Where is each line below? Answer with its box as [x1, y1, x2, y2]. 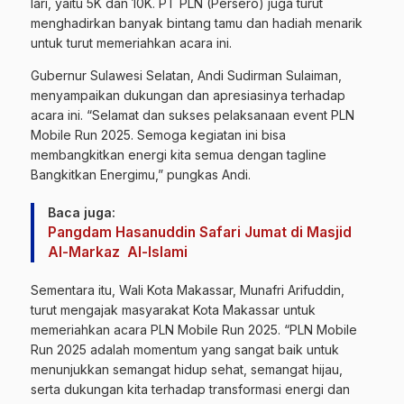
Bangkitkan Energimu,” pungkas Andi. [31, 166, 251, 182]
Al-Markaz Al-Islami [48, 243, 188, 261]
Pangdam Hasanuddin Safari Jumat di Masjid [48, 223, 352, 241]
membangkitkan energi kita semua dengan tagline [31, 146, 326, 162]
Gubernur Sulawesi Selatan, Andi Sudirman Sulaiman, [31, 67, 342, 83]
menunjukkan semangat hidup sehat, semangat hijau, [31, 361, 343, 377]
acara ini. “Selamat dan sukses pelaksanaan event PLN [31, 106, 354, 123]
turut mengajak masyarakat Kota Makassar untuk [31, 301, 316, 317]
